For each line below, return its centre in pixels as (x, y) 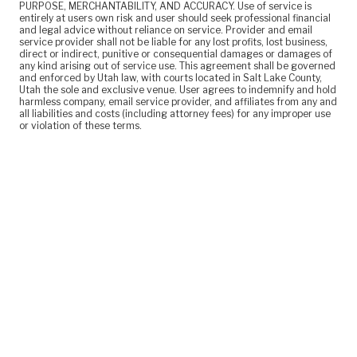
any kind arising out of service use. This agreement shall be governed (178, 66)
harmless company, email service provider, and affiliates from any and (178, 102)
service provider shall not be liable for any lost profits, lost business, (174, 42)
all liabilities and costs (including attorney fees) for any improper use (175, 114)
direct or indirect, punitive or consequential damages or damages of (176, 54)
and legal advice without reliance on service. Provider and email (166, 30)
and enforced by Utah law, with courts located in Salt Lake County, (171, 78)
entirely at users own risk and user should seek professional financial (175, 18)
